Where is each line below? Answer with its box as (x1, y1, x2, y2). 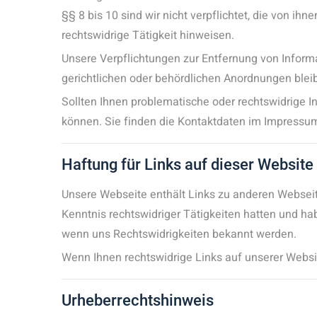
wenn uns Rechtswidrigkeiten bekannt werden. (62, 226, 296, 243)
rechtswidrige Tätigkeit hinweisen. (62, 27, 234, 44)
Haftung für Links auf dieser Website (62, 156, 313, 173)
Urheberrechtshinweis (62, 292, 214, 309)
